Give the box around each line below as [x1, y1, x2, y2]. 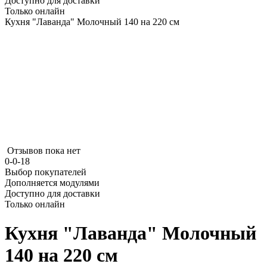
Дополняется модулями [5, 178, 100, 188]
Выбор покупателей [5, 167, 86, 177]
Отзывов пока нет [7, 145, 80, 156]
